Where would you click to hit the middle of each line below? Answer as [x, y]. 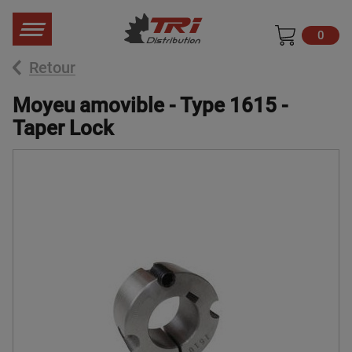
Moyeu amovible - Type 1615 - [150, 105]
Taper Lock [63, 128]
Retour [52, 68]
